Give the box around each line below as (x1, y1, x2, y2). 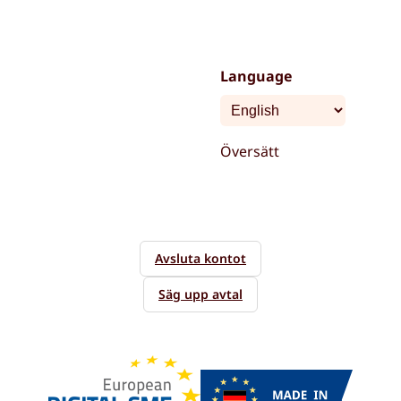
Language (219, 66, 292, 86)
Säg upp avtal (158, 286, 243, 303)
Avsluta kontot (155, 250, 246, 267)
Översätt (219, 141, 279, 161)
